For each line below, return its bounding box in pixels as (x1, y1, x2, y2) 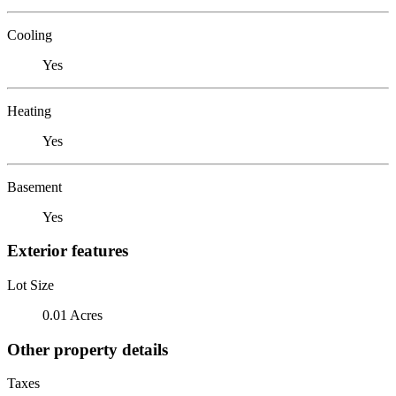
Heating (7, 103, 51, 118)
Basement (7, 179, 62, 194)
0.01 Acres (42, 307, 103, 323)
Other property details (7, 339, 168, 359)
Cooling (7, 27, 52, 42)
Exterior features (7, 241, 128, 261)
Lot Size (7, 277, 54, 293)
